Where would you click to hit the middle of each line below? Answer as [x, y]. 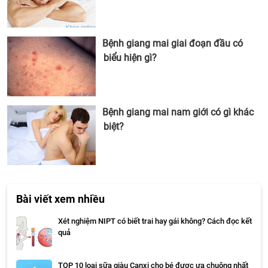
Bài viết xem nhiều [60, 199]
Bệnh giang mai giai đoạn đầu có [173, 44]
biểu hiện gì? [130, 58]
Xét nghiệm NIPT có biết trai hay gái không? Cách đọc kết [155, 221]
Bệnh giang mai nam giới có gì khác [178, 112]
